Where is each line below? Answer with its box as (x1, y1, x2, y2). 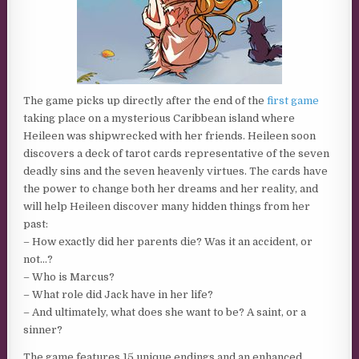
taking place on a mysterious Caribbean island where (23, 112, 296, 124)
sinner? (23, 324, 63, 336)
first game (267, 95, 320, 107)
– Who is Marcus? (23, 271, 115, 283)
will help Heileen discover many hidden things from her (23, 200, 311, 212)
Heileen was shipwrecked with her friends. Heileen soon (23, 130, 317, 142)
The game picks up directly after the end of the (23, 95, 268, 107)
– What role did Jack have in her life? (23, 288, 214, 301)
